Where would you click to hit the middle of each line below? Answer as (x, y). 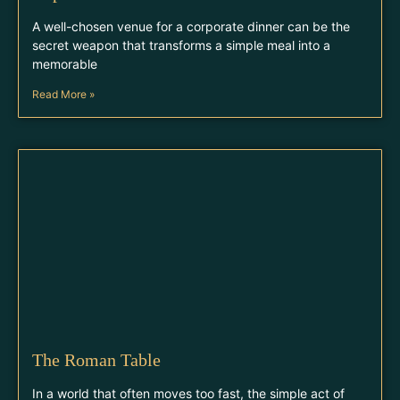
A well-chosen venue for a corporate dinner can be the (191, 26)
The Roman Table (96, 360)
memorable (65, 64)
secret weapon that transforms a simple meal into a (181, 45)
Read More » (63, 94)
